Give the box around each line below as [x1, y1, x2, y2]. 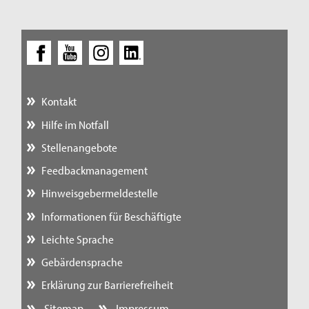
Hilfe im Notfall [41, 117, 109, 132]
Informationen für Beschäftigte [41, 208, 181, 223]
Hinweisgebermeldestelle [41, 186, 158, 201]
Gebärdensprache [41, 254, 123, 269]
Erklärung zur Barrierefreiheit [41, 277, 173, 292]
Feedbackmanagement [41, 163, 148, 178]
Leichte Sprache [41, 231, 114, 246]
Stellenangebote [41, 139, 117, 154]
